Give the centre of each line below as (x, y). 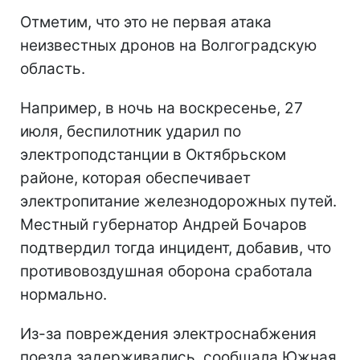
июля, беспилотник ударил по (131, 131)
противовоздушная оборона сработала (166, 271)
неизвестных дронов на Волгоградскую (168, 45)
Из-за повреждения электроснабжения (168, 333)
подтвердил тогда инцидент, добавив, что (176, 247)
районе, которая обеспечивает (135, 178)
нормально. (63, 294)
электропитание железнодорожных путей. (178, 201)
